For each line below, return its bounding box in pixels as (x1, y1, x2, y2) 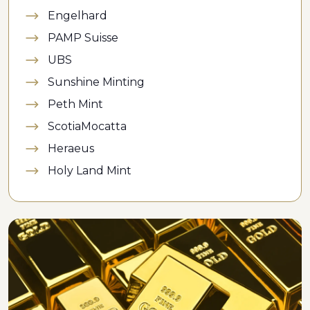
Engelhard (48, 9, 107, 21)
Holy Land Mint (48, 164, 131, 176)
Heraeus (48, 142, 94, 154)
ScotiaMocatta (48, 120, 127, 132)
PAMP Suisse (48, 31, 118, 44)
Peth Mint (48, 98, 103, 110)
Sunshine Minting (48, 75, 145, 88)
